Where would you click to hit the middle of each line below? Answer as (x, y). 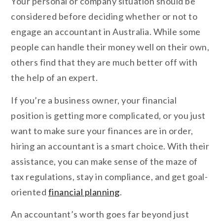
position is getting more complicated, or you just (108, 115)
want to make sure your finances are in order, (102, 130)
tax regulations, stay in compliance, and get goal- (110, 176)
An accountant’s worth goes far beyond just (100, 214)
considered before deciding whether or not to (104, 17)
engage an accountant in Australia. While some (106, 32)
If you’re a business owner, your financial (94, 100)
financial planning (84, 192)
